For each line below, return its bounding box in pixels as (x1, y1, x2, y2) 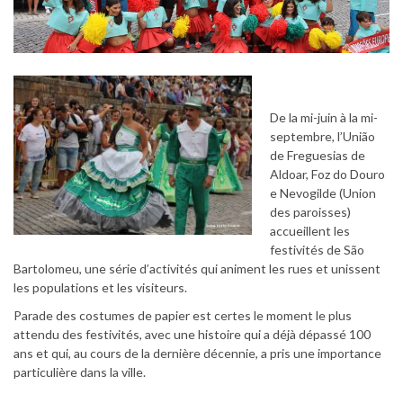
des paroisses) (270, 203, 351, 219)
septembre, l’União (270, 128, 375, 144)
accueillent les (270, 222, 350, 238)
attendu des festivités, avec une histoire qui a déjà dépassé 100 (13, 326, 371, 342)
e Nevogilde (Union (270, 184, 376, 201)
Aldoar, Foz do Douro (270, 166, 385, 182)
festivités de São (270, 241, 364, 257)
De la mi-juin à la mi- (270, 109, 378, 125)
